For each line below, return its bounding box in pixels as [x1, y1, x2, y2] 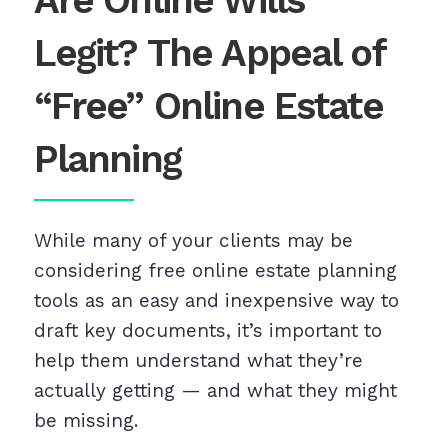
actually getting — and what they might [33, 379, 397, 403]
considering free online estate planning [33, 259, 397, 283]
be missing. [33, 409, 138, 433]
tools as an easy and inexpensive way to [33, 289, 399, 313]
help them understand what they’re [33, 349, 363, 373]
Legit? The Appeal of [33, 31, 385, 76]
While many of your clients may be [33, 229, 353, 253]
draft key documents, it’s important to [33, 319, 382, 343]
